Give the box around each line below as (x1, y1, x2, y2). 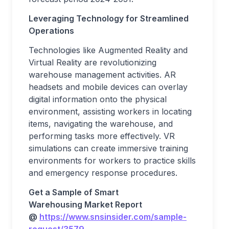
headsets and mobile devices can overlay (29, 82, 188, 92)
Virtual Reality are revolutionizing (29, 57, 156, 67)
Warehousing (29, 199, 82, 210)
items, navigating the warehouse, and (29, 119, 173, 129)
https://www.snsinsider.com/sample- (39, 212, 187, 222)
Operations (29, 26, 74, 36)
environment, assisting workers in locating (29, 106, 192, 117)
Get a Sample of (29, 187, 95, 197)
